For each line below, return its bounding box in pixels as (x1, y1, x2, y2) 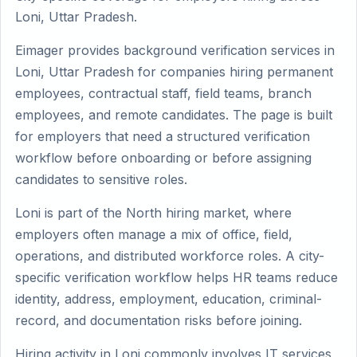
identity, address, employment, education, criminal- (15, 291, 322, 307)
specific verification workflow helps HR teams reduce (15, 269, 338, 285)
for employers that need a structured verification (15, 128, 310, 144)
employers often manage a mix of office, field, (15, 226, 292, 242)
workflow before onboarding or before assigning (15, 150, 312, 166)
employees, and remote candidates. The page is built (15, 107, 332, 123)
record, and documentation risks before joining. (15, 312, 302, 328)
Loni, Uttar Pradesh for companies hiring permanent (15, 64, 333, 80)
